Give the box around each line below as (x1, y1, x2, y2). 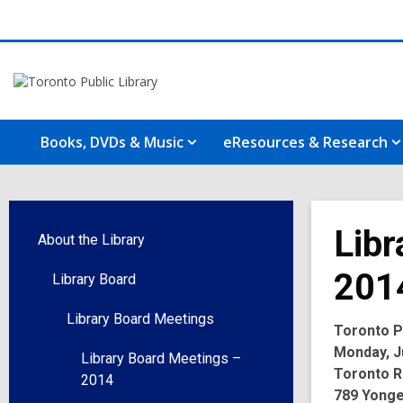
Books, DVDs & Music (40, 132, 184, 152)
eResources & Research (223, 132, 388, 152)
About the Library (38, 231, 145, 248)
